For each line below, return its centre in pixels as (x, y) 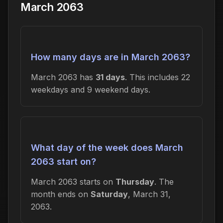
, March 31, (149, 194)
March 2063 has (63, 77)
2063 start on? (63, 161)
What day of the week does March (107, 147)
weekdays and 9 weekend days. (91, 89)
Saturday (109, 194)
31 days (110, 77)
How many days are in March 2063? (111, 57)
